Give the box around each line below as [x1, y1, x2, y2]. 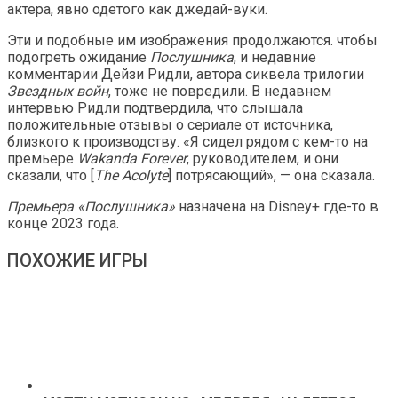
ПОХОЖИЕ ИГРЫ [7, 250, 147, 272]
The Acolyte [94, 167, 168, 185]
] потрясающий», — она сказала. [168, 167, 375, 185]
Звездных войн [7, 83, 108, 100]
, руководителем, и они [187, 150, 338, 168]
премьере [7, 150, 77, 168]
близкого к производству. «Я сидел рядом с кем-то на [7, 133, 368, 151]
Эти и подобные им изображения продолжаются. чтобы [7, 32, 378, 50]
